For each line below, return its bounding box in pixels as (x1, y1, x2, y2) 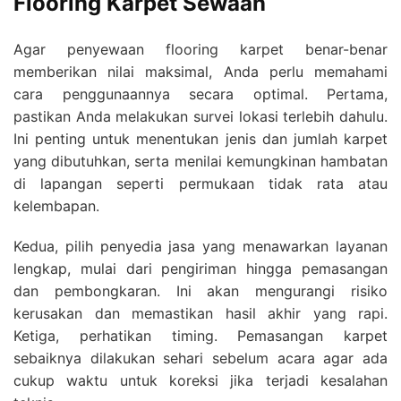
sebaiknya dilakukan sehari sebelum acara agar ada (13, 348, 388, 367)
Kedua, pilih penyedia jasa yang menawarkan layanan (13, 236, 388, 255)
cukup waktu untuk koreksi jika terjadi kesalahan (13, 371, 388, 389)
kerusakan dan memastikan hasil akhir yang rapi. (13, 303, 388, 322)
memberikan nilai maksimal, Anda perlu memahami (13, 62, 388, 81)
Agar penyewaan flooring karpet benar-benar (13, 39, 388, 58)
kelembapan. (13, 196, 99, 215)
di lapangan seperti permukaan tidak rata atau (13, 174, 388, 192)
